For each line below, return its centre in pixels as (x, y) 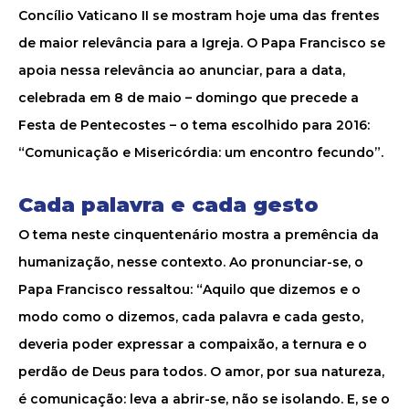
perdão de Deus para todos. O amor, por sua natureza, (201, 372)
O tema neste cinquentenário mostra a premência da (199, 235)
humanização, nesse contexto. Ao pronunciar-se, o (191, 262)
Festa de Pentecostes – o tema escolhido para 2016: (194, 125)
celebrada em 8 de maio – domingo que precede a (189, 98)
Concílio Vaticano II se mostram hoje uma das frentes (199, 16)
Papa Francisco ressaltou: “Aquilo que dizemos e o (189, 289)
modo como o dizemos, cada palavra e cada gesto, (191, 317)
